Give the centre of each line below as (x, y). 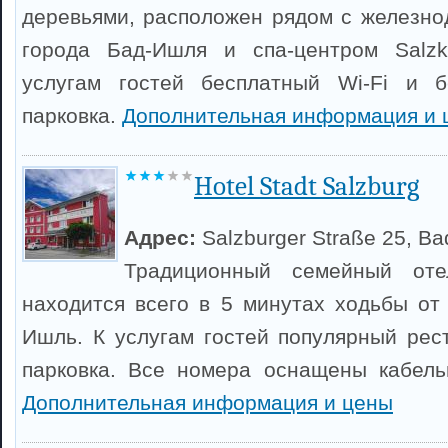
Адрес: (163, 237)
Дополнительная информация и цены (207, 402)
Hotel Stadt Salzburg (306, 186)
